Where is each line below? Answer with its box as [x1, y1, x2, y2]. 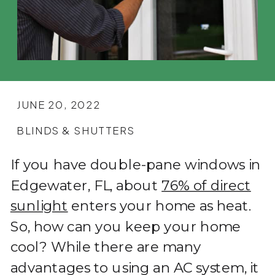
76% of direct [161, 177, 251, 193]
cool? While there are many [10, 239, 201, 255]
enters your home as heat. [68, 197, 251, 214]
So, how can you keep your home [10, 218, 241, 235]
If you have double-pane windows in [10, 156, 261, 173]
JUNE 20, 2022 [16, 98, 101, 111]
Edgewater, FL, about [10, 177, 162, 193]
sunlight [10, 197, 68, 214]
